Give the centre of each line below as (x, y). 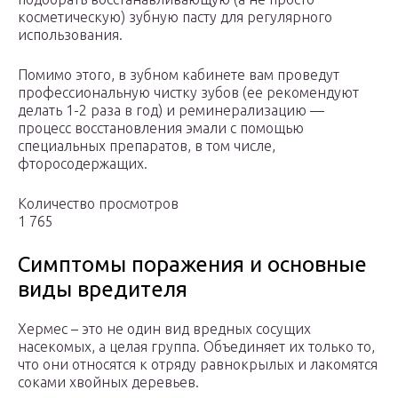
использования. (70, 35)
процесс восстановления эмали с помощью (161, 128)
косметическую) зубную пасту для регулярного (175, 17)
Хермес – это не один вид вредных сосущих (164, 329)
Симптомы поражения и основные (192, 265)
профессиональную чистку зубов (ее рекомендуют (188, 93)
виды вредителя (103, 290)
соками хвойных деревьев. (108, 382)
